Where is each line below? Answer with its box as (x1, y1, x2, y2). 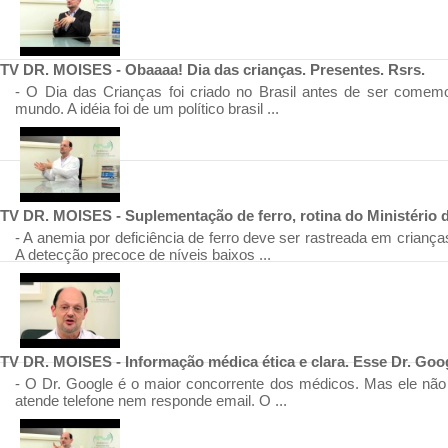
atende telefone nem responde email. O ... (15, 392, 287, 409)
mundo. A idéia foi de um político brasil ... (15, 100, 279, 117)
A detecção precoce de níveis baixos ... (15, 246, 271, 263)
